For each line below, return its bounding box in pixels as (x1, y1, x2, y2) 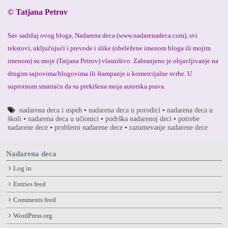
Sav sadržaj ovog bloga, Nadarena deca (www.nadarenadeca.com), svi (8, 32, 197, 40)
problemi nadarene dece (54, 124, 123, 132)
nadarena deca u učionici (28, 115, 99, 123)
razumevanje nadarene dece (129, 124, 208, 132)
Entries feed (13, 180, 46, 188)
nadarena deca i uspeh (19, 106, 82, 115)
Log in (13, 164, 32, 172)
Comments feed (13, 196, 56, 204)
